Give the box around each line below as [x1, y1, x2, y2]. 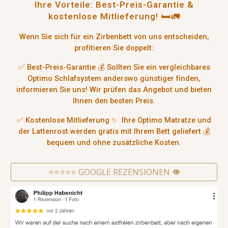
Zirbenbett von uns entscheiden [95, 32, 207, 41]
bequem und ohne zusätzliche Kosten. [47, 137, 181, 147]
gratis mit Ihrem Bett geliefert [98, 126, 201, 136]
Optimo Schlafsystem [27, 73, 101, 83]
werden [68, 126, 98, 136]
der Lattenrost [18, 126, 68, 136]
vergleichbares [158, 62, 210, 72]
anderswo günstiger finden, [101, 73, 201, 83]
